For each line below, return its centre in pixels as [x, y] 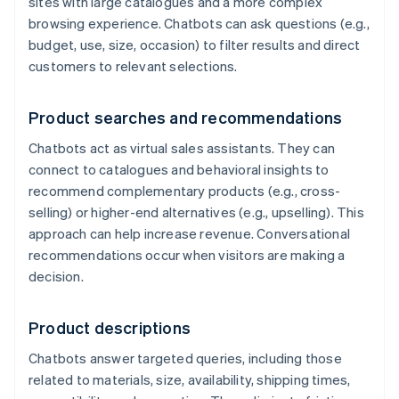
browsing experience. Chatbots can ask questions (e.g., [199, 24]
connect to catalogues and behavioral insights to [179, 170]
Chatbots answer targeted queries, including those [185, 358]
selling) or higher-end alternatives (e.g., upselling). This [196, 212]
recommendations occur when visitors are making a [187, 255]
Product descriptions [110, 328]
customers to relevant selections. [133, 66]
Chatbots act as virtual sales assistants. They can [182, 148]
